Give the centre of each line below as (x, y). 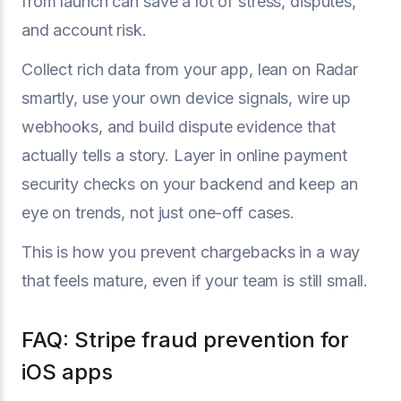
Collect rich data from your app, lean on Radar (190, 69)
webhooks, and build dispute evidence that (179, 126)
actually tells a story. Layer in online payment (184, 155)
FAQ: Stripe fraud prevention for (185, 339)
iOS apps (67, 371)
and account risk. (84, 30)
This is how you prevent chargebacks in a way (191, 252)
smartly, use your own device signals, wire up (187, 98)
